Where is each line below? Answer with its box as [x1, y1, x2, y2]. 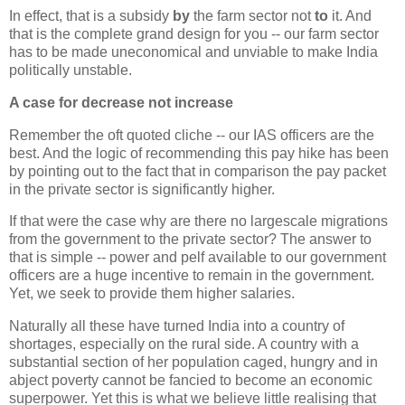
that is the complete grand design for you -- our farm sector [9, 25, 379, 42]
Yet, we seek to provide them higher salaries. [9, 286, 295, 302]
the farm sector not [190, 7, 315, 24]
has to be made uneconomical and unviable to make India [9, 43, 378, 60]
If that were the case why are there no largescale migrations [9, 213, 388, 230]
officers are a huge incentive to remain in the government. [9, 268, 374, 284]
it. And [328, 7, 372, 24]
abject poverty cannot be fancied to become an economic [9, 372, 372, 389]
